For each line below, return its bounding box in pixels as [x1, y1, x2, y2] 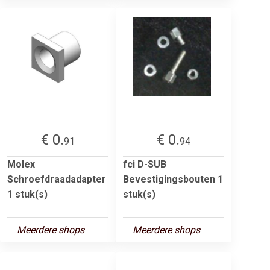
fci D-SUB [123, 158, 166, 170]
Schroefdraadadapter [7, 173, 106, 185]
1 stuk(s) [7, 188, 48, 200]
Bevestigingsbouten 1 [123, 173, 223, 185]
